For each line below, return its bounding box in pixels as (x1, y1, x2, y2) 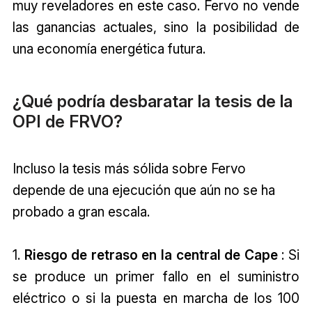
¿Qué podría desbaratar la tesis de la (12, 91, 292, 112)
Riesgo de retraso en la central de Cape (24, 247, 278, 264)
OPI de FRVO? (12, 111, 123, 132)
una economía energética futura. (12, 40, 205, 57)
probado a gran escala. (12, 203, 150, 221)
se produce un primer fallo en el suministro (12, 268, 300, 286)
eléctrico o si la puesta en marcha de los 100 (12, 290, 300, 307)
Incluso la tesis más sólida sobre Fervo (12, 160, 246, 178)
